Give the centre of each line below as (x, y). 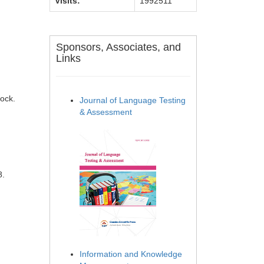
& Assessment (106, 112)
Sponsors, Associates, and (118, 47)
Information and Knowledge (131, 254)
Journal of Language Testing (133, 100)
